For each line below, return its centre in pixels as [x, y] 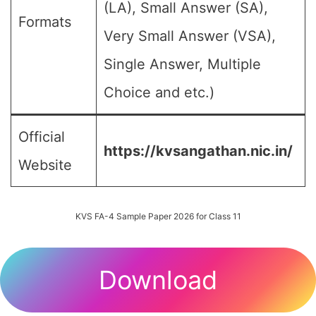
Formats [45, 22]
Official [42, 137]
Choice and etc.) [159, 92]
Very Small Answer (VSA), [190, 36]
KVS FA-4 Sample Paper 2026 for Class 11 [158, 216]
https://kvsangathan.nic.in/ [198, 151]
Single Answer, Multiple [182, 64]
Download [158, 280]
